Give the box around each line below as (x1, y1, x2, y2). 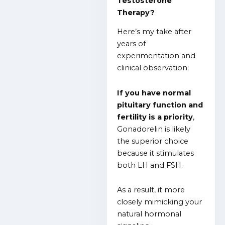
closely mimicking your (117, 197, 202, 207)
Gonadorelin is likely (117, 124, 191, 134)
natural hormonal (117, 209, 182, 219)
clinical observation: (117, 63, 189, 73)
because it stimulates (117, 148, 194, 158)
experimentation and (117, 51, 196, 61)
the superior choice (117, 136, 189, 146)
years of (117, 39, 146, 49)
